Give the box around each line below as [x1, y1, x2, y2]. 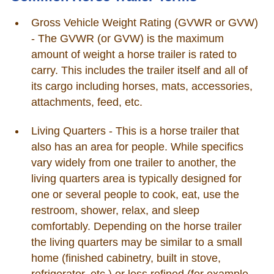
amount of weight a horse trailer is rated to [31, 48, 237, 61]
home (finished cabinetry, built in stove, [31, 251, 221, 264]
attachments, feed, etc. [31, 95, 143, 108]
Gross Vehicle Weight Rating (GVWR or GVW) [31, 16, 258, 29]
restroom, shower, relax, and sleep [31, 204, 199, 217]
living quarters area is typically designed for [31, 172, 242, 185]
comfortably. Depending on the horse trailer [31, 220, 242, 232]
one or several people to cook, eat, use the [31, 188, 239, 201]
